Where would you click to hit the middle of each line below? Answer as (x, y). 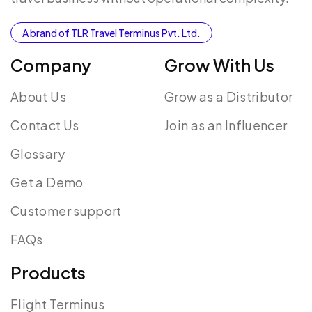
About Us (38, 96)
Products (48, 272)
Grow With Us (219, 64)
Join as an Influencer (226, 125)
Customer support (66, 210)
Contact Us (45, 125)
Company (51, 64)
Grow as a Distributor (229, 96)
